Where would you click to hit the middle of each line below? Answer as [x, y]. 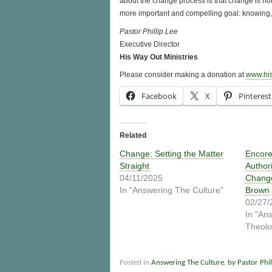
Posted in [135, 262]
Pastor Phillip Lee [149, 31]
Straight [134, 165]
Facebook [159, 96]
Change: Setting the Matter [172, 153]
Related [133, 135]
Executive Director [150, 44]
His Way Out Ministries [159, 57]
